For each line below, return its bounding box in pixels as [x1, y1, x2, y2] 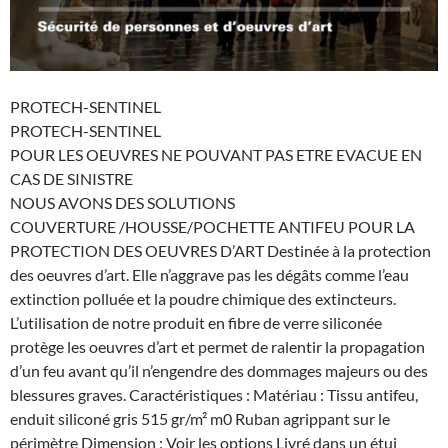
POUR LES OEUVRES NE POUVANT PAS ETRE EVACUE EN [10, 145, 422, 165]
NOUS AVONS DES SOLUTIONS [10, 193, 235, 213]
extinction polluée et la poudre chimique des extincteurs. [10, 289, 396, 309]
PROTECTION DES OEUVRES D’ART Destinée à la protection [10, 241, 431, 261]
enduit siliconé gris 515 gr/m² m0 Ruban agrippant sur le [10, 409, 390, 429]
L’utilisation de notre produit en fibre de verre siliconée [10, 313, 382, 333]
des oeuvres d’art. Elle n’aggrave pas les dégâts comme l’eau [10, 265, 409, 285]
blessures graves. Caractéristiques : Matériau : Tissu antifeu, [10, 385, 418, 405]
